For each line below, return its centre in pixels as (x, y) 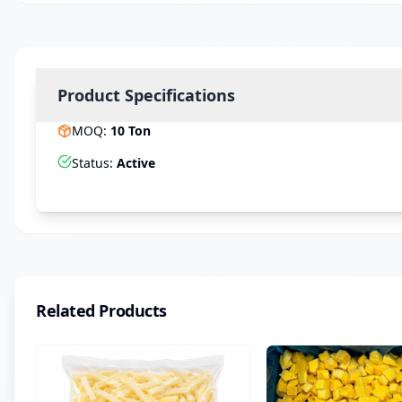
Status (91, 163)
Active (136, 163)
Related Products (101, 310)
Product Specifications (146, 95)
